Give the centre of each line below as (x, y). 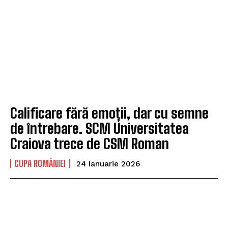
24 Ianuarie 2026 (108, 164)
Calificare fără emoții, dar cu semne (109, 113)
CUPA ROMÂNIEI (40, 164)
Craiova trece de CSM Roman (90, 144)
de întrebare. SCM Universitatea (99, 129)
